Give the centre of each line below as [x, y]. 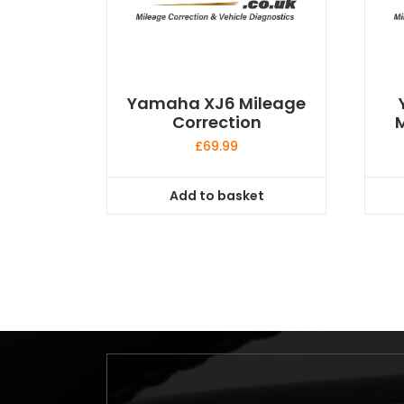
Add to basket [216, 195]
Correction [216, 123]
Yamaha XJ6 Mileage [217, 104]
